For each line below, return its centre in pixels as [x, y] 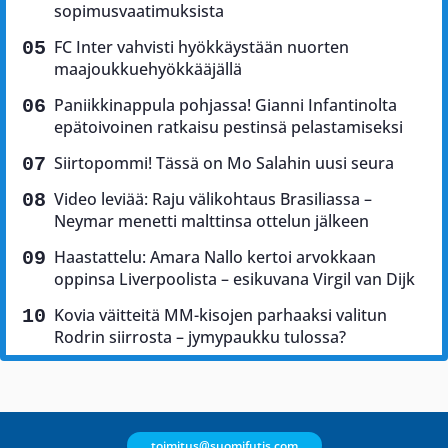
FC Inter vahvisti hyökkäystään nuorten [201, 47]
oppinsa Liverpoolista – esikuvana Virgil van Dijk [234, 279]
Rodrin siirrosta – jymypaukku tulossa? [200, 337]
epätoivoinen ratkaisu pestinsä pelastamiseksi [228, 127]
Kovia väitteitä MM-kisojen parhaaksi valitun [220, 315]
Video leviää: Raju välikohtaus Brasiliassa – [213, 199]
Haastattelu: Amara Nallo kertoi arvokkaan [215, 257]
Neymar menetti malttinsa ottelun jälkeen [211, 221]
